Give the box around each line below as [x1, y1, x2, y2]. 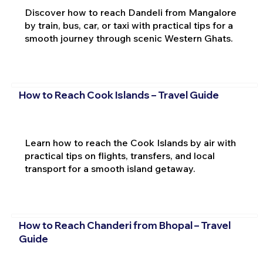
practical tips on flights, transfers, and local [24, 150, 215, 161]
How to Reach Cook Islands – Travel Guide [18, 89, 219, 102]
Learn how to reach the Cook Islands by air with [24, 137, 236, 149]
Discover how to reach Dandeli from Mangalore [24, 6, 237, 18]
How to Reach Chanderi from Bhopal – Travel [18, 219, 231, 232]
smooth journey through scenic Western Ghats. [24, 32, 233, 44]
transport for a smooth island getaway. [24, 163, 195, 174]
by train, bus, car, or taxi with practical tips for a [24, 19, 233, 31]
